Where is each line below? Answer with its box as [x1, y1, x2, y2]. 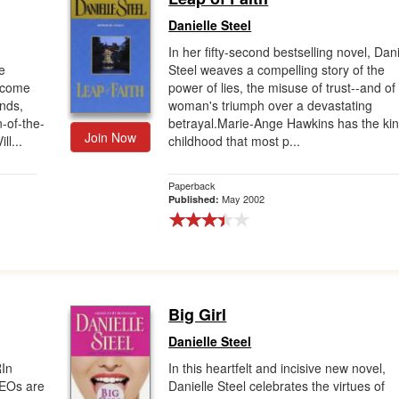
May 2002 [222, 191, 265, 206]
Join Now [85, 128, 137, 146]
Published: [168, 192, 223, 206]
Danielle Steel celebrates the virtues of [168, 377, 386, 395]
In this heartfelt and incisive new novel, [168, 359, 387, 377]
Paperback [168, 178, 216, 192]
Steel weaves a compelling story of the [168, 61, 386, 78]
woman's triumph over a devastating [168, 96, 373, 114]
